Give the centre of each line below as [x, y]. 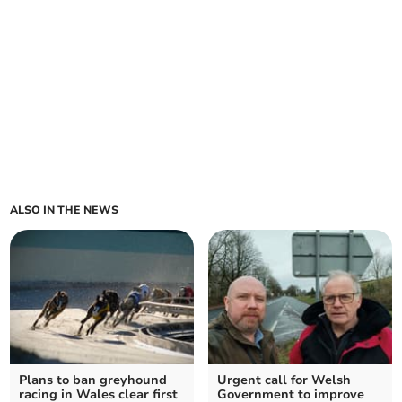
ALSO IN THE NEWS [65, 210]
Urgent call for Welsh [284, 380]
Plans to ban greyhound [93, 380]
